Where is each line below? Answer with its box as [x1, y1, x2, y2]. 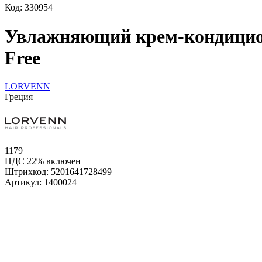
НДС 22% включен [5, 156, 81, 167]
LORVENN [5, 81, 50, 92]
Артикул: [5, 177, 44, 188]
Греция [5, 92, 33, 102]
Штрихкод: [5, 167, 51, 177]
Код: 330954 [5, 2, 53, 13]
